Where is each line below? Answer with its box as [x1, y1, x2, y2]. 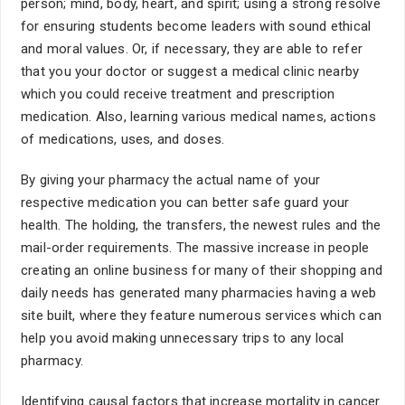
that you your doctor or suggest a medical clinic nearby [21, 63, 360, 80]
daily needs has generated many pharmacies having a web [21, 285, 377, 301]
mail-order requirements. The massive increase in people [21, 240, 370, 256]
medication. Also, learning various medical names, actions [21, 108, 376, 125]
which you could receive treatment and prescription [21, 86, 335, 102]
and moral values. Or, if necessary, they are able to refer [21, 41, 363, 57]
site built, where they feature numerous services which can [21, 307, 382, 324]
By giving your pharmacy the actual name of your [21, 172, 321, 188]
